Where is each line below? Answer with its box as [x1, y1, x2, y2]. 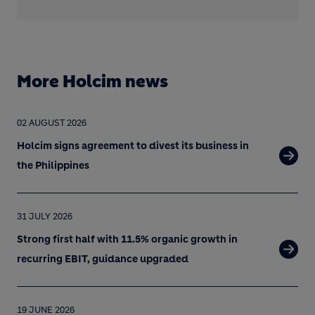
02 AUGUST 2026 [17, 117, 86, 128]
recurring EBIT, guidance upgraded [17, 252, 188, 265]
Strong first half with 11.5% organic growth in [17, 233, 238, 245]
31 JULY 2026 [17, 211, 72, 221]
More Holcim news [17, 71, 168, 92]
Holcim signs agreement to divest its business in [17, 139, 249, 152]
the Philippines [17, 159, 89, 172]
